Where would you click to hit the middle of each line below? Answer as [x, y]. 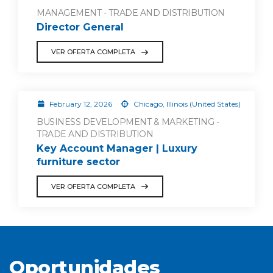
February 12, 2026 [80, 104]
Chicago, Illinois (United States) [186, 104]
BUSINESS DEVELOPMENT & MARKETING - [128, 122]
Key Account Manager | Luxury [117, 148]
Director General [80, 27]
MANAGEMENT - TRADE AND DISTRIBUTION [131, 13]
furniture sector [78, 161]
